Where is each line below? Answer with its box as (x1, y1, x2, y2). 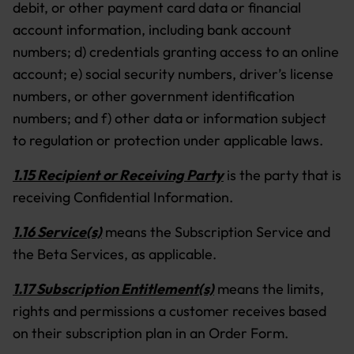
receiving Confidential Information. (13, 188, 233, 206)
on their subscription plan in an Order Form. (13, 324, 288, 342)
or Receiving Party (103, 166, 224, 184)
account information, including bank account (13, 21, 292, 39)
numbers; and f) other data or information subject (13, 109, 326, 127)
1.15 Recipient (13, 166, 100, 184)
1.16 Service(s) (13, 223, 102, 241)
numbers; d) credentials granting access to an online (13, 43, 339, 61)
